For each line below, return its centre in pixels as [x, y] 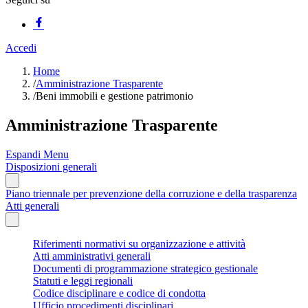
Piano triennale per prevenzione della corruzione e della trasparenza [151, 193]
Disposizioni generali [51, 166]
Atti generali [32, 206]
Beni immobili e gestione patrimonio [114, 96]
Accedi [21, 48]
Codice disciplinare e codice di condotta [119, 293]
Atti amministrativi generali [92, 256]
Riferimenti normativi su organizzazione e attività [139, 243]
